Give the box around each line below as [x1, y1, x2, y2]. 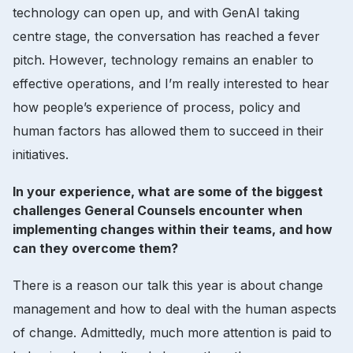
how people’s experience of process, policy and [13, 98, 300, 115]
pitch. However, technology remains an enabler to [13, 51, 314, 68]
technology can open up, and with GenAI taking [13, 4, 299, 20]
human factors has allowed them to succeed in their [13, 122, 324, 139]
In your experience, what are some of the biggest [13, 183, 323, 199]
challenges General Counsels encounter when [13, 202, 303, 218]
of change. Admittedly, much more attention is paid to [13, 324, 332, 340]
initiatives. [13, 146, 69, 162]
